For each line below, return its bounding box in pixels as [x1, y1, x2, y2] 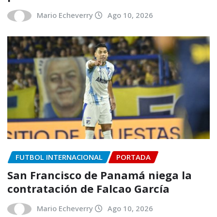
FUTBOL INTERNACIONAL [15, 152, 103, 162]
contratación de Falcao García [7, 181, 170, 196]
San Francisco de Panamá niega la [7, 167, 192, 182]
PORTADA [116, 152, 151, 162]
